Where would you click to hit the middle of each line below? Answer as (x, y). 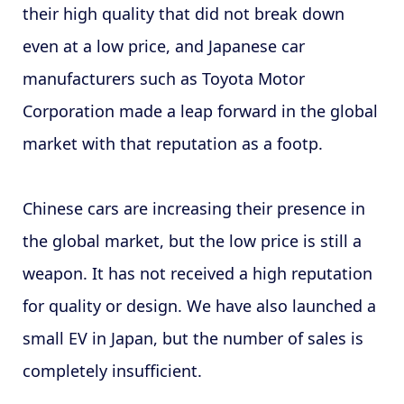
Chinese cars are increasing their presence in (193, 208)
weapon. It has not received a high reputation (197, 273)
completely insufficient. (112, 370)
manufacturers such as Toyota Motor (163, 78)
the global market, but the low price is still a (192, 240)
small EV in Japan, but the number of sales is (193, 338)
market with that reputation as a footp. (172, 143)
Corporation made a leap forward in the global (200, 110)
